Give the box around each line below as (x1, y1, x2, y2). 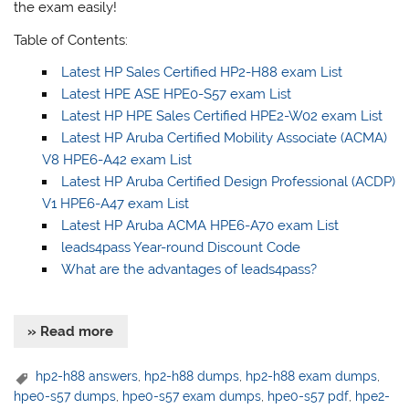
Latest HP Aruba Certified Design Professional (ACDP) (60, 173, 395, 191)
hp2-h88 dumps (144, 369, 240, 384)
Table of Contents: (14, 31, 129, 48)
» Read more (27, 323, 114, 341)
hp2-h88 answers (36, 369, 139, 384)
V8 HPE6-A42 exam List (41, 152, 192, 169)
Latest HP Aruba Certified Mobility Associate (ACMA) (60, 130, 387, 147)
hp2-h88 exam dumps (246, 369, 378, 384)
